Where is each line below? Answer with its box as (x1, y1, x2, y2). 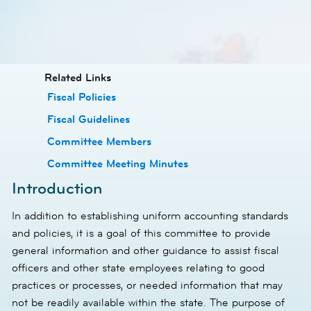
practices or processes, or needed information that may (12, 278, 283, 292)
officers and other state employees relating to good (12, 260, 264, 275)
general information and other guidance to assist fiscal (12, 243, 279, 258)
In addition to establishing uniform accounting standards (12, 208, 288, 223)
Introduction (12, 178, 103, 199)
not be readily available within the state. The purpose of (12, 295, 285, 310)
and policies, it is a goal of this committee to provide (12, 226, 271, 240)
